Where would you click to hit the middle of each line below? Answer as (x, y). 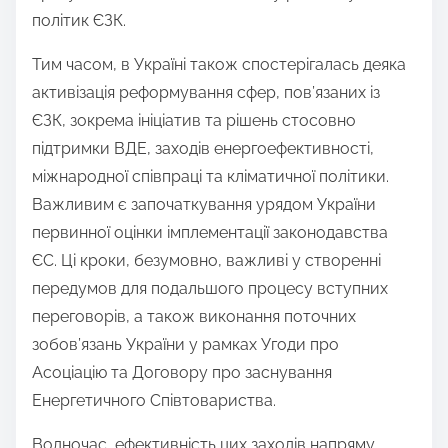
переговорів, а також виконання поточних (194, 317)
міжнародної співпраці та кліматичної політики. (210, 177)
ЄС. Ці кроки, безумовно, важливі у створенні (206, 261)
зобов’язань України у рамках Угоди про (185, 345)
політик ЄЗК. (79, 21)
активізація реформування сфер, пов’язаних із (206, 93)
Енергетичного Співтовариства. (154, 401)
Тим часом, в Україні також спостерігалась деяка (219, 65)
